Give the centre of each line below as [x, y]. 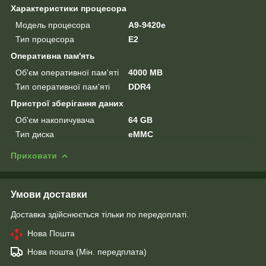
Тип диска [35, 134]
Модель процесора [53, 25]
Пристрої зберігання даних [67, 103]
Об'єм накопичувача [55, 120]
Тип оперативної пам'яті [63, 86]
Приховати [34, 155]
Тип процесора [45, 39]
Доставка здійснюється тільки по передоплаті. [100, 214]
